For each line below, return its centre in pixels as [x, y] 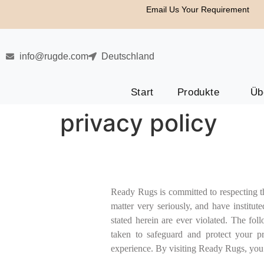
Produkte [198, 92]
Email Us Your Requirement [198, 9]
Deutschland [128, 57]
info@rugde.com [54, 57]
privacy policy [139, 123]
